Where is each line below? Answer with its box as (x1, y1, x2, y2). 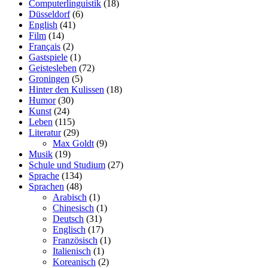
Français (29, 41, 60, 51)
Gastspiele (29, 51, 68, 62)
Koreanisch (53, 256, 96, 267)
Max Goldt (53, 138, 94, 148)
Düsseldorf (29, 8, 70, 19)
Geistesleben (29, 62, 77, 73)
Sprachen (29, 181, 64, 191)
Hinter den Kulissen (29, 84, 104, 95)
